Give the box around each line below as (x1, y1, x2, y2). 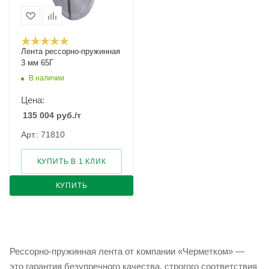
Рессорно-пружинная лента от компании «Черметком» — (10, 246, 244, 256)
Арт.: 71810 (21, 130, 65, 139)
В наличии (29, 74, 64, 83)
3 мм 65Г (21, 58, 53, 67)
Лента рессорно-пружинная (21, 47, 120, 56)
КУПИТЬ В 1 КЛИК (37, 157, 106, 166)
